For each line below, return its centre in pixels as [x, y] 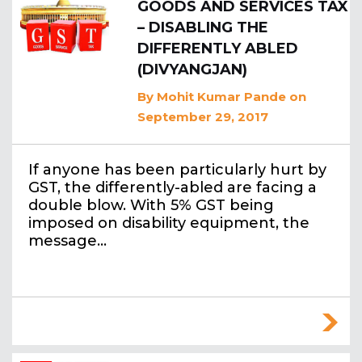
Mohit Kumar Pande [221, 97]
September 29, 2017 [203, 117]
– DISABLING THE [203, 28]
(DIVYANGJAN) [192, 70]
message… [67, 241]
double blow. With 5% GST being [151, 206]
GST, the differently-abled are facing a [173, 188]
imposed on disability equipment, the [169, 223]
